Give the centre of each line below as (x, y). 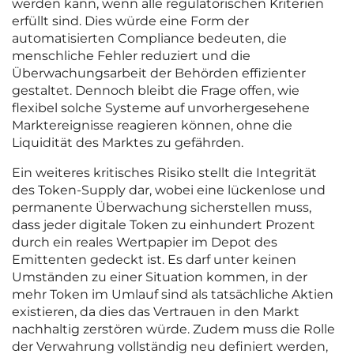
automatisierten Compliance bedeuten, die (149, 39)
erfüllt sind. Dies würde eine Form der (130, 21)
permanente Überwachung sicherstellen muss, (162, 208)
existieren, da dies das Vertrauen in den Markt (156, 312)
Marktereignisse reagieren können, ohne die (152, 126)
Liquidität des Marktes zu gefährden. (128, 143)
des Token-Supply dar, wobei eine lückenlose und (169, 190)
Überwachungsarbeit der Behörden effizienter (159, 73)
